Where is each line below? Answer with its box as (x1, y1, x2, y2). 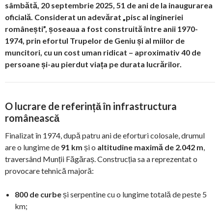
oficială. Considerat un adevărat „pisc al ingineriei (5, 12, 183, 22)
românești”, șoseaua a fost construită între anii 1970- (5, 24, 198, 33)
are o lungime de (5, 142, 61, 152)
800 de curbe (15, 189, 61, 199)
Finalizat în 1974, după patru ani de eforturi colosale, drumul (5, 130, 205, 140)
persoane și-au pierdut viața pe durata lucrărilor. (5, 59, 182, 69)
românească (5, 111, 59, 124)
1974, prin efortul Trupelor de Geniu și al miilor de (5, 35, 185, 45)
